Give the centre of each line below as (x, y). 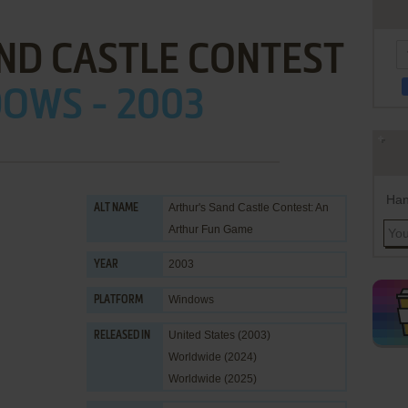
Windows (191, 300)
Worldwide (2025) (213, 379)
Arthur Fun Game (211, 229)
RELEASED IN (122, 336)
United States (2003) (219, 335)
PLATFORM (118, 301)
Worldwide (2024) (213, 357)
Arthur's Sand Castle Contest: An (249, 208)
